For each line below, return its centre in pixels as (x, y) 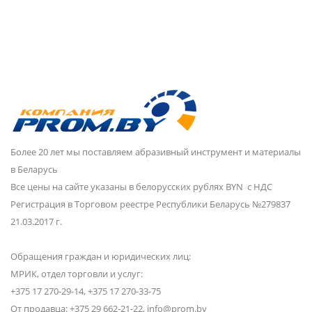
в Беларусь (34, 169)
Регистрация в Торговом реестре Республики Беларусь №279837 (150, 204)
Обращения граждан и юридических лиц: (101, 256)
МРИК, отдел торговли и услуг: (77, 274)
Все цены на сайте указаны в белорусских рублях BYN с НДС (141, 187)
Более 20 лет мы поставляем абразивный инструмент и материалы (156, 152)
